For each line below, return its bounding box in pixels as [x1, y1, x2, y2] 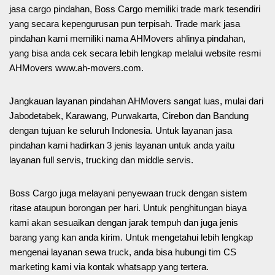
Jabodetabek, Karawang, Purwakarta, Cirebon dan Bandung [9, 110, 249, 122]
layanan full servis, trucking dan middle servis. [9, 155, 193, 166]
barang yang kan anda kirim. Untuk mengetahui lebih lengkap [9, 232, 253, 243]
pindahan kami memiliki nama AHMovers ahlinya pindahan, [9, 33, 246, 44]
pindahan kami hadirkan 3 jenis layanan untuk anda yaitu [9, 140, 234, 151]
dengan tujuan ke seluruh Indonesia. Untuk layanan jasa [9, 125, 232, 136]
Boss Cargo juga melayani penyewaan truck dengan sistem [9, 188, 247, 199]
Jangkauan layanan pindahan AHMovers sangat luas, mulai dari [9, 96, 263, 107]
